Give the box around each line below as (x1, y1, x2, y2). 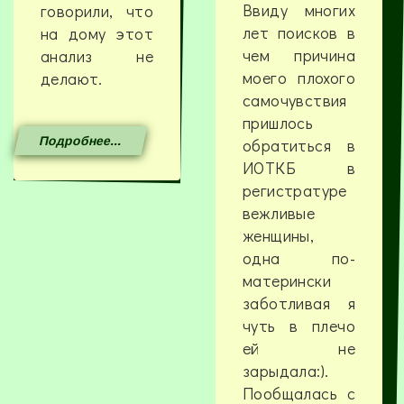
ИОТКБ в (242, 157, 356, 179)
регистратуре (242, 179, 347, 202)
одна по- (242, 247, 356, 270)
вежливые (242, 202, 316, 225)
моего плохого (242, 67, 356, 89)
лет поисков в (242, 22, 356, 44)
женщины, (242, 225, 315, 247)
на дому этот (41, 23, 154, 45)
